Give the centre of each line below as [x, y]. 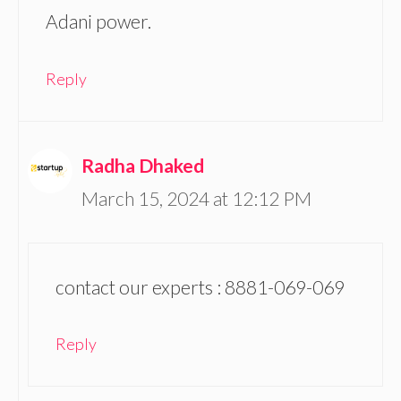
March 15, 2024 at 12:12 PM [196, 198]
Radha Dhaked [143, 165]
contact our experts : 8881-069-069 [200, 287]
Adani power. [98, 21]
